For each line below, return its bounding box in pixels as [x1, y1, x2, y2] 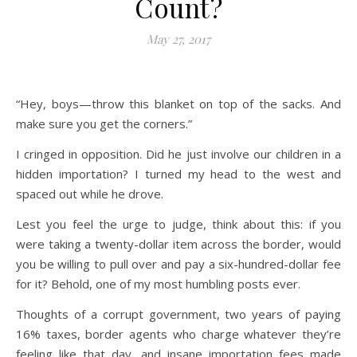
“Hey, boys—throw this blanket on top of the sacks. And [16, 96, 341, 112]
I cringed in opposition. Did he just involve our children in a [16, 146, 341, 162]
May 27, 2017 [147, 31, 210, 47]
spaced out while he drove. [16, 186, 163, 202]
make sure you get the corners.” [16, 116, 192, 131]
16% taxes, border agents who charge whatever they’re [16, 326, 341, 342]
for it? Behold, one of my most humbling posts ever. [16, 276, 300, 292]
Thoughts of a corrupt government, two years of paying [16, 306, 341, 322]
